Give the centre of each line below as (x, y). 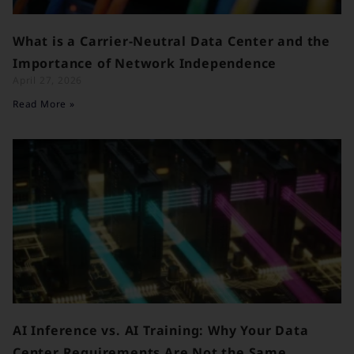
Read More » (44, 104)
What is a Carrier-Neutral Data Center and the (171, 41)
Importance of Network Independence (145, 64)
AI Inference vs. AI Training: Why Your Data (161, 331)
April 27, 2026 (48, 81)
